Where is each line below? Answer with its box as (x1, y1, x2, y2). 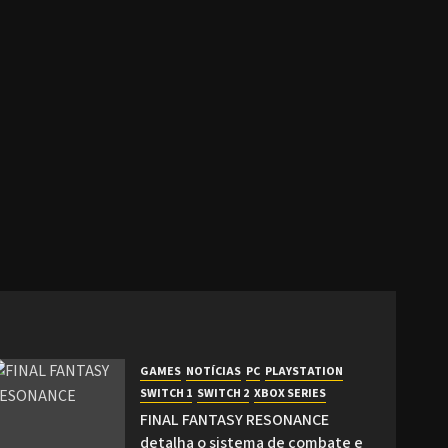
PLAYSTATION (265, 362, 344, 380)
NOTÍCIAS (186, 362, 242, 380)
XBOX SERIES (254, 384, 327, 402)
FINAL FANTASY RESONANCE (140, 408, 330, 431)
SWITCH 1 (140, 384, 193, 402)
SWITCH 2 (197, 384, 250, 402)
